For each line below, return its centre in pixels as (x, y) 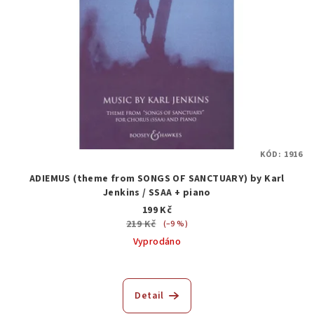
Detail (149, 296)
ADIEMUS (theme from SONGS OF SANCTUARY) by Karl (157, 179)
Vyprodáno (157, 242)
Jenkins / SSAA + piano (157, 193)
